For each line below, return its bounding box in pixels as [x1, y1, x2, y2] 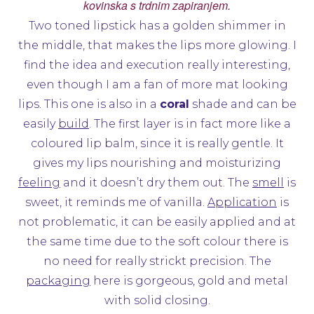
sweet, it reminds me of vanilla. [25, 195, 207, 209]
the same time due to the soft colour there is [26, 234, 288, 248]
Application [207, 195, 277, 209]
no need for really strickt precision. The [43, 254, 271, 268]
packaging [26, 273, 90, 287]
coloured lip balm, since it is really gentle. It [30, 136, 284, 150]
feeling [18, 175, 60, 189]
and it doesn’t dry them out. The [60, 175, 252, 189]
